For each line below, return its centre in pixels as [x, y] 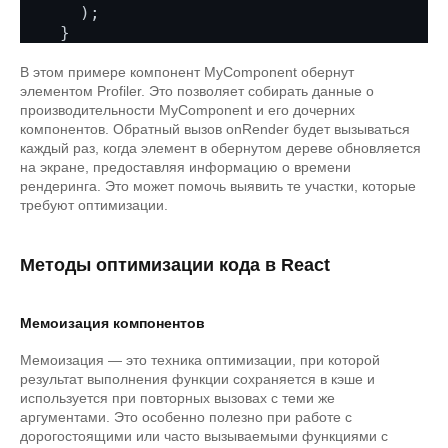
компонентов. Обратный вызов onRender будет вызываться [215, 129]
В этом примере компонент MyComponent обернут [187, 72]
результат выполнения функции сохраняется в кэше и [197, 379]
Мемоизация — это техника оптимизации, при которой [200, 360]
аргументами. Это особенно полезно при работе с [186, 417]
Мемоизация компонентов [112, 323]
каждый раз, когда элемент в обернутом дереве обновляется [220, 148]
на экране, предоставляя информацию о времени [185, 167]
